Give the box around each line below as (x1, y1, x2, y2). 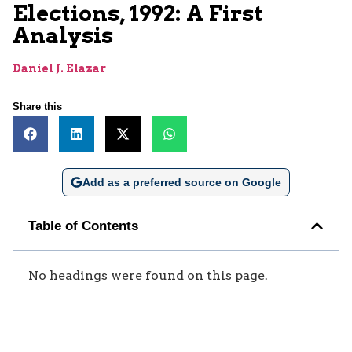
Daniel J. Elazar (13, 61, 106, 75)
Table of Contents (28, 218, 138, 233)
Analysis (13, 21, 113, 49)
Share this (13, 100, 62, 112)
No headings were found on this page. (28, 267, 268, 283)
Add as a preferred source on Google (82, 175, 281, 189)
